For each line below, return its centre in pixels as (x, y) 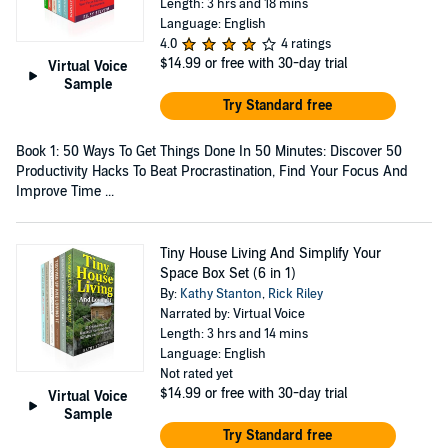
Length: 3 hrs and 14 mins (233, 333)
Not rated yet (196, 373)
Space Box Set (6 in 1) (227, 273)
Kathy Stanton (220, 293)
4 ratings (305, 43)
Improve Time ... (65, 191)
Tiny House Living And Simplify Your (270, 253)
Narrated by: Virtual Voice (232, 313)
